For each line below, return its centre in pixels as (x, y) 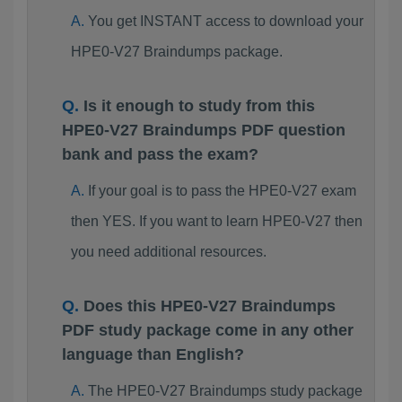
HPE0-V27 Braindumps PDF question (204, 130)
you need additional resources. (168, 252)
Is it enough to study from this (199, 106)
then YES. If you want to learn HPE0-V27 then (216, 221)
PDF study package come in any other (208, 330)
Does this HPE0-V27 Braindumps (210, 306)
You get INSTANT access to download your (225, 21)
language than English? (153, 354)
